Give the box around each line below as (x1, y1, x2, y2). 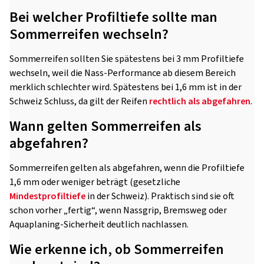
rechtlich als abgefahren (149, 95, 250, 108)
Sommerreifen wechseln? (9, 24, 169, 45)
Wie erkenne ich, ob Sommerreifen (9, 239, 224, 260)
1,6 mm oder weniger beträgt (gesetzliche (9, 176, 180, 189)
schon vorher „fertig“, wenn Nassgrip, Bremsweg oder (9, 204, 227, 217)
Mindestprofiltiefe (9, 190, 85, 203)
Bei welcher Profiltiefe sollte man (9, 7, 217, 28)
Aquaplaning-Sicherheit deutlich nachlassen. (9, 218, 189, 232)
